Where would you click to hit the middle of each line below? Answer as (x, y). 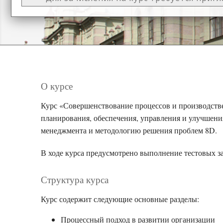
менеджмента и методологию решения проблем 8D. (129, 130)
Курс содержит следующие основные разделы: (120, 199)
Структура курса (75, 179)
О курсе (57, 86)
